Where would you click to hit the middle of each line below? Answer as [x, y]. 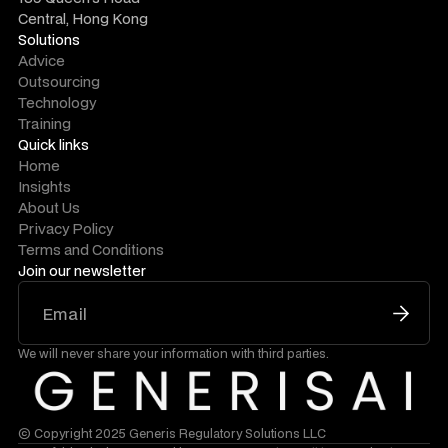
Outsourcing [59, 81]
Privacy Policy [65, 228]
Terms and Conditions [91, 249]
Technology [57, 102]
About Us [49, 207]
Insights [44, 186]
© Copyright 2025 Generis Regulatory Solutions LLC [172, 433]
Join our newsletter [82, 270]
